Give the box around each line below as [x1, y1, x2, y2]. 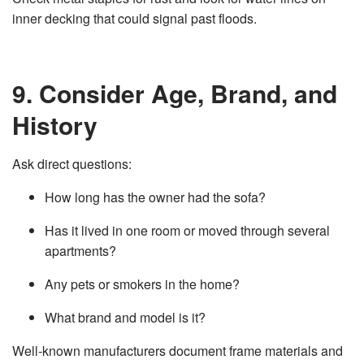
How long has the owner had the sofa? [45, 188, 266, 206]
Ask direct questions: [12, 154, 132, 173]
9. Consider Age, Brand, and [12, 76, 337, 110]
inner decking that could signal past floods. [12, 9, 257, 28]
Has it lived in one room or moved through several [45, 221, 330, 240]
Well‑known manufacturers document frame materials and [12, 341, 343, 360]
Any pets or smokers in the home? [45, 275, 240, 293]
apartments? [45, 241, 116, 260]
